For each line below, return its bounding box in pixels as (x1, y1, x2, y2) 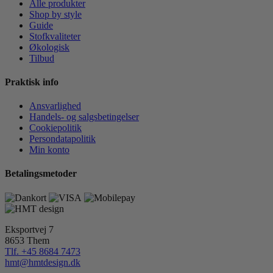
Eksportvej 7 (5, 224, 54, 235)
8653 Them (5, 235, 49, 246)
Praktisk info (5, 76, 58, 87)
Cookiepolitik (29, 122, 82, 133)
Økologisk (29, 41, 69, 52)
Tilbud (29, 52, 54, 63)
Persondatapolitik (29, 133, 96, 144)
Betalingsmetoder (5, 168, 77, 179)
